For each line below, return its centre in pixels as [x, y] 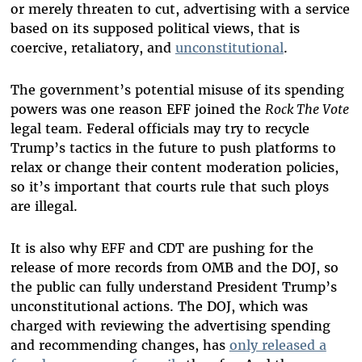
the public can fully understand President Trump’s [173, 287]
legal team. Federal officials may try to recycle [160, 129]
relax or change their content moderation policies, [174, 168]
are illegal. [44, 206]
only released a [278, 345]
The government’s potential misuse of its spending [177, 90]
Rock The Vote [307, 109]
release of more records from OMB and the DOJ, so [174, 268]
